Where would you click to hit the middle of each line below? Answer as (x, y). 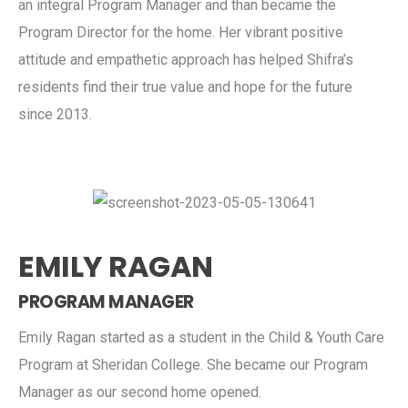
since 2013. (55, 114)
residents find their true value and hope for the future (185, 87)
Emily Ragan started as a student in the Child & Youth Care (201, 337)
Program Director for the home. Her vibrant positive (181, 32)
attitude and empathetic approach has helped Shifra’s (186, 59)
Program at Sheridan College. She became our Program (193, 364)
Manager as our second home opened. (140, 392)
